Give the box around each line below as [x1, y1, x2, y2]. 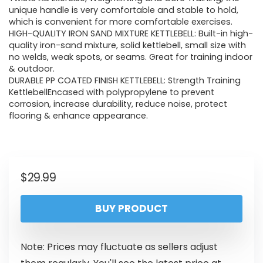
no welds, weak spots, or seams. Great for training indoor [9, 51, 252, 63]
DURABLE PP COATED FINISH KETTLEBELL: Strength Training [9, 75, 241, 87]
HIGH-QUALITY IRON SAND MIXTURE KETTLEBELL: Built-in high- [9, 28, 253, 40]
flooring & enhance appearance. [9, 110, 148, 122]
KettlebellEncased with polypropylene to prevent [9, 86, 214, 99]
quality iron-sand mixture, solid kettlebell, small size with [9, 39, 246, 52]
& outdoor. [9, 63, 55, 75]
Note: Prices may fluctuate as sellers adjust [21, 240, 218, 254]
